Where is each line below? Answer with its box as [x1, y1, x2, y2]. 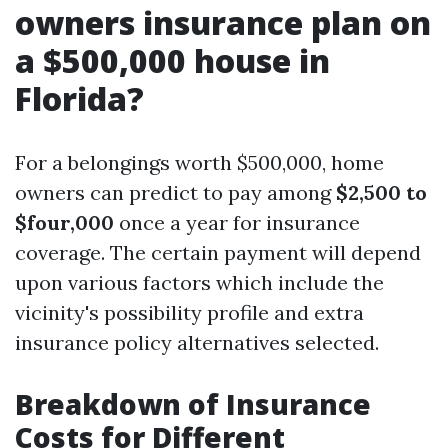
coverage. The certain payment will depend [15, 240, 421, 265]
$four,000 [15, 210, 114, 235]
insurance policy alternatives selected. [15, 330, 379, 355]
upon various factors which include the [15, 270, 384, 295]
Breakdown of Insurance [15, 385, 371, 423]
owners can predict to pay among [15, 180, 336, 205]
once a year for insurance [114, 210, 360, 235]
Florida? [15, 77, 144, 120]
